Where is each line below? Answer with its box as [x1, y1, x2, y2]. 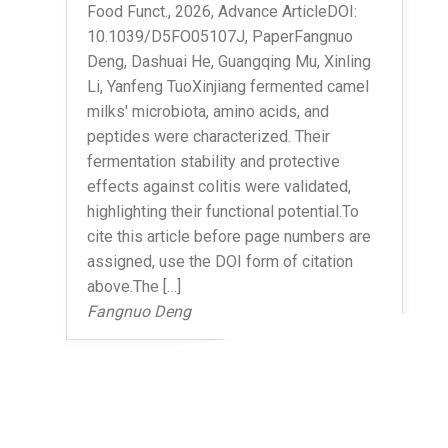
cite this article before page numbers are [86, 226, 371, 246]
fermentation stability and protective [86, 151, 340, 171]
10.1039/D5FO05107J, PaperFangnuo [86, 26, 353, 46]
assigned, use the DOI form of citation [86, 251, 353, 271]
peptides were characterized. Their [86, 126, 330, 146]
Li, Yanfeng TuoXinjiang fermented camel [86, 76, 369, 96]
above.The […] [86, 276, 181, 296]
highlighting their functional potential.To [86, 201, 359, 221]
